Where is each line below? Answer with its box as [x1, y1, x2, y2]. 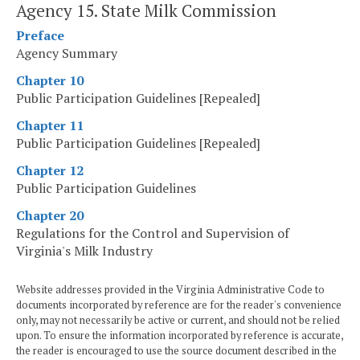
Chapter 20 [16, 207, 84, 225]
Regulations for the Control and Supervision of [16, 224, 289, 243]
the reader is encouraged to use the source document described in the [16, 344, 337, 358]
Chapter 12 [16, 162, 84, 180]
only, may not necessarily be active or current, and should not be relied [16, 313, 340, 328]
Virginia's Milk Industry [16, 242, 153, 260]
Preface [16, 27, 64, 45]
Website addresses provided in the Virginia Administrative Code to [16, 283, 325, 297]
